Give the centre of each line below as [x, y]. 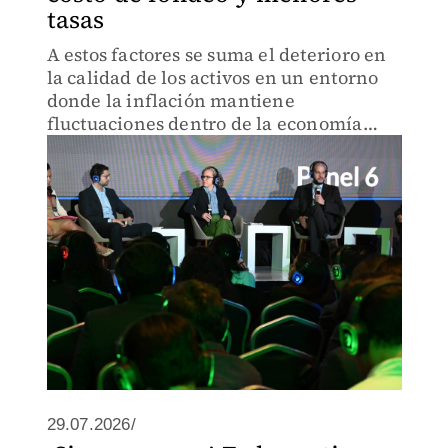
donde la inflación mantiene [170, 100]
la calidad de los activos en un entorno [212, 77]
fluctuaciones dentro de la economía [204, 123]
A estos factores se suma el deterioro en [216, 54]
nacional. [87, 146]
